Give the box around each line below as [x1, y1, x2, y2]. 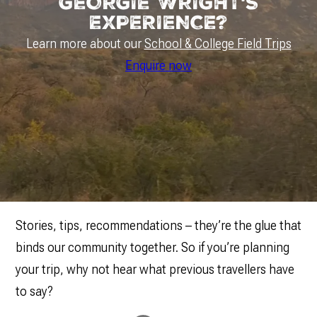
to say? [15, 284, 53, 299]
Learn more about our [25, 36, 144, 52]
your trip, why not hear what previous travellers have [15, 262, 294, 277]
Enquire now [125, 58, 192, 74]
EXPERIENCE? [89, 11, 228, 35]
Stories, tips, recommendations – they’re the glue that [15, 218, 301, 234]
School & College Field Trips [144, 36, 292, 52]
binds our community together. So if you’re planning [15, 240, 289, 255]
